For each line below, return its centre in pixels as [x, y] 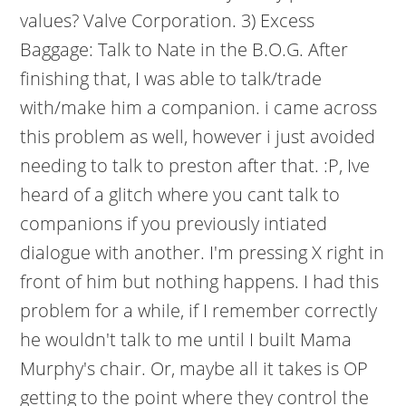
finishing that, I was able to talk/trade [171, 78]
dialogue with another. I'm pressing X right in [203, 252]
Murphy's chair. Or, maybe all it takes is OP [194, 368]
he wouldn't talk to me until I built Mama [186, 339]
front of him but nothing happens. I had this [200, 281]
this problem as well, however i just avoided [198, 136]
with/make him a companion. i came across [199, 107]
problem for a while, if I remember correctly [199, 310]
